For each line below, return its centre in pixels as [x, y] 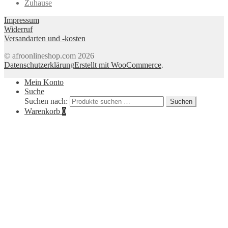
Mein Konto [44, 82]
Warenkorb [43, 111]
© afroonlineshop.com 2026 [49, 56]
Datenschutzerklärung [39, 65]
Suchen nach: [46, 101]
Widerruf [18, 30]
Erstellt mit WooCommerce [118, 65]
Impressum [22, 20]
